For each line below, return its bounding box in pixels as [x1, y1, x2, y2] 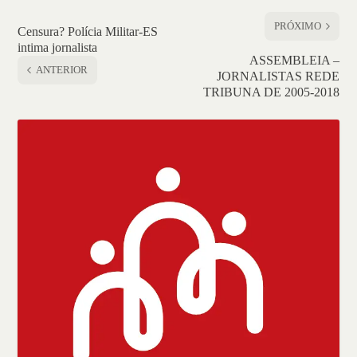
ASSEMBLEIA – [249, 53, 339, 68]
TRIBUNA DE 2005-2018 [202, 85, 339, 100]
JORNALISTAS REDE [216, 69, 339, 84]
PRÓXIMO [273, 20, 321, 33]
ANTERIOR [36, 64, 88, 76]
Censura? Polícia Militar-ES [18, 25, 159, 39]
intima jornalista [18, 41, 98, 55]
